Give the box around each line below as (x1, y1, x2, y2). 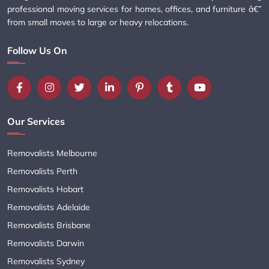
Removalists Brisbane (7, 219, 91, 231)
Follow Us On (7, 44, 67, 56)
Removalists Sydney (7, 255, 85, 267)
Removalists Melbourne (7, 147, 97, 159)
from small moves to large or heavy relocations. (7, 16, 189, 28)
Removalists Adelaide (7, 201, 90, 213)
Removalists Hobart (7, 183, 83, 195)
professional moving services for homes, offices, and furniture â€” (7, 3, 262, 14)
